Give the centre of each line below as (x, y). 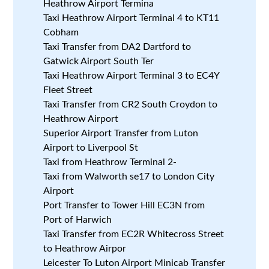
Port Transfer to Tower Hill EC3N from (124, 205)
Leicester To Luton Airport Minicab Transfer (134, 263)
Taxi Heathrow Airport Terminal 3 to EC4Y (131, 75)
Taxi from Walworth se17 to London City (129, 176)
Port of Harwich (78, 219)
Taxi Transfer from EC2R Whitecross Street (134, 234)
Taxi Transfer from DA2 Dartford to (117, 47)
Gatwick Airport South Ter (99, 61)
